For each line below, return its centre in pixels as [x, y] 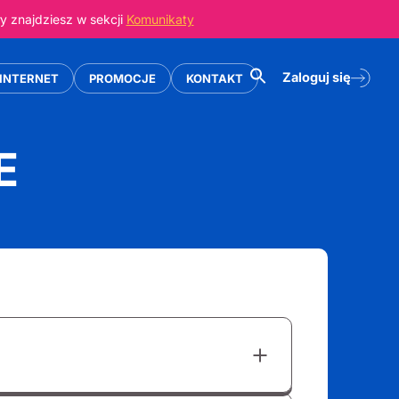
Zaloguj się [317, 77]
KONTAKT [215, 78]
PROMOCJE [122, 78]
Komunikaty [160, 19]
